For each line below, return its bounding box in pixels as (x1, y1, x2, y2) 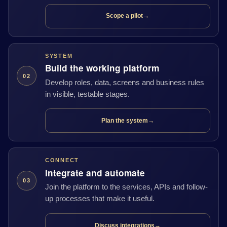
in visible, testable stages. (45, 90, 130, 98)
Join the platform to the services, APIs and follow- (45, 183, 208, 192)
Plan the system (101, 117, 148, 124)
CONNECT (45, 157, 80, 164)
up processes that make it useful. (45, 195, 155, 203)
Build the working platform (45, 62, 159, 74)
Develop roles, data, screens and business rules (45, 78, 204, 87)
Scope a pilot (106, 12, 143, 20)
